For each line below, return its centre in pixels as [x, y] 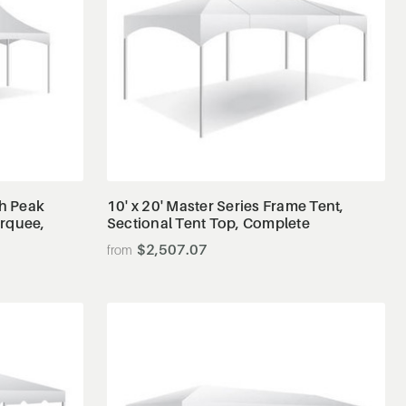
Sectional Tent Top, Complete [208, 222]
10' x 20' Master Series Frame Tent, [225, 205]
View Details [246, 136]
